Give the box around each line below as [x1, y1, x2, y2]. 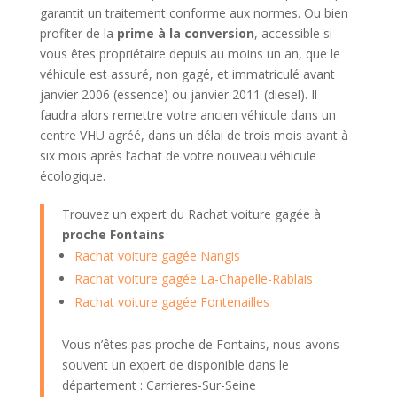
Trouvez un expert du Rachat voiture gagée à [61, 205, 321, 222]
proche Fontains [61, 225, 165, 243]
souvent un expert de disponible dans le [61, 355, 289, 373]
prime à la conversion [116, 24, 254, 42]
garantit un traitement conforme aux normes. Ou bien [39, 4, 348, 21]
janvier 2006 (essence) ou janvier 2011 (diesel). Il [39, 85, 317, 103]
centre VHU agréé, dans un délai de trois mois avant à [39, 126, 348, 144]
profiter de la [39, 24, 117, 42]
